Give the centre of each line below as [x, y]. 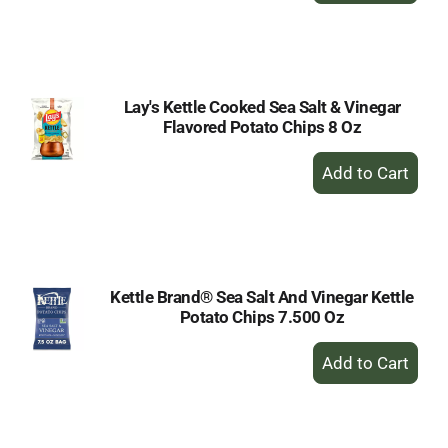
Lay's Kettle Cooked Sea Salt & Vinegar [262, 107]
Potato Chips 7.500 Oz [262, 317]
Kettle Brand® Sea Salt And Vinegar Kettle [262, 297]
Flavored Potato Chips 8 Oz [262, 127]
